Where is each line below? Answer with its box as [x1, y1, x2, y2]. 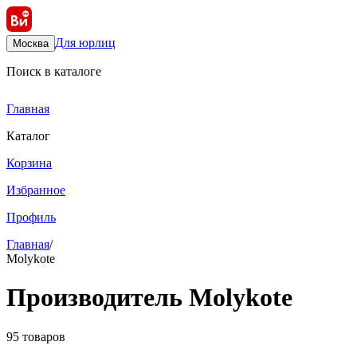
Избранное [6, 183, 65, 197]
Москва [13, 37, 49, 49]
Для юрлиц [55, 36, 116, 49]
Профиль [6, 210, 56, 224]
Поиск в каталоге [6, 65, 101, 78]
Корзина [6, 156, 52, 170]
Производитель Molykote [6, 283, 292, 312]
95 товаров [6, 329, 65, 343]
